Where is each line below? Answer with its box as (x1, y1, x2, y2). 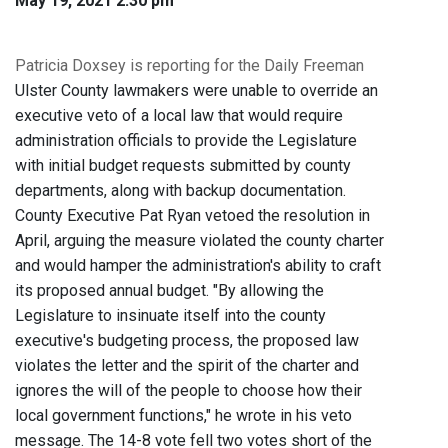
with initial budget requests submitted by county (15, 156, 351, 176)
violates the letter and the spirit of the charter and (15, 356, 359, 376)
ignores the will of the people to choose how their (15, 381, 362, 401)
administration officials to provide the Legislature (15, 131, 357, 151)
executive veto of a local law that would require (15, 106, 343, 126)
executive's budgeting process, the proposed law (15, 331, 359, 351)
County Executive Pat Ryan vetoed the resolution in (15, 206, 370, 226)
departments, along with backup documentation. (15, 181, 346, 201)
